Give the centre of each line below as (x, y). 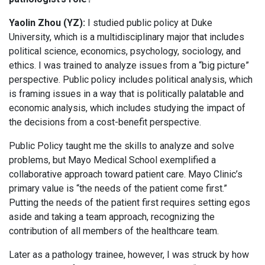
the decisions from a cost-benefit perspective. (107, 122)
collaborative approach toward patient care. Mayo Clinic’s (126, 174)
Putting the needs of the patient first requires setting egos (130, 203)
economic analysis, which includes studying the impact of (127, 108)
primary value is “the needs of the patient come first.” (118, 189)
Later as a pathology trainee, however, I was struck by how (129, 255)
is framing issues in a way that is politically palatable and (126, 94)
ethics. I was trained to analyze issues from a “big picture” (129, 66)
